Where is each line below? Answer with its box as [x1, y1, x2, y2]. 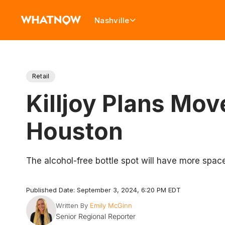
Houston [26, 117, 123, 145]
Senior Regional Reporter [55, 212, 136, 220]
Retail [32, 72, 50, 80]
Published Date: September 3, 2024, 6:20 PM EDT [26, 186, 181, 194]
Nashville [94, 15, 130, 25]
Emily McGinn [89, 201, 132, 209]
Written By [55, 201, 88, 209]
